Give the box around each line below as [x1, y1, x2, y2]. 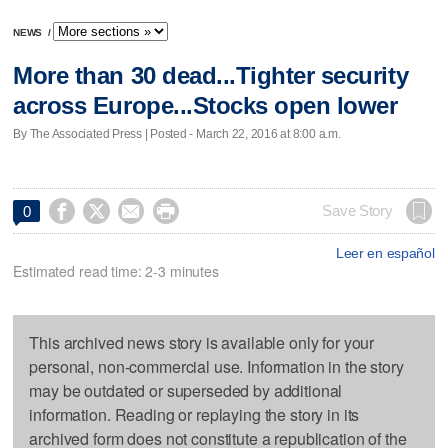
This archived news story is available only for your [29, 330, 375, 354]
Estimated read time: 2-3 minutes [13, 260, 219, 281]
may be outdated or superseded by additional [29, 378, 343, 402]
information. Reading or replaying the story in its [29, 402, 360, 426]
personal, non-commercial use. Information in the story [29, 354, 404, 378]
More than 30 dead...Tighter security [13, 62, 409, 90]
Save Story [322, 202, 393, 219]
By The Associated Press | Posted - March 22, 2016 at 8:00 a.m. [13, 126, 341, 141]
